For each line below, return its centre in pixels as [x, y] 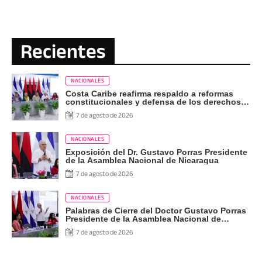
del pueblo [87, 110]
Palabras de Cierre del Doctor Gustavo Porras [156, 210]
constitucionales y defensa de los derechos [153, 101]
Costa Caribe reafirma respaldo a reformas [149, 93]
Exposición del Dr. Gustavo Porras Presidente [156, 152]
